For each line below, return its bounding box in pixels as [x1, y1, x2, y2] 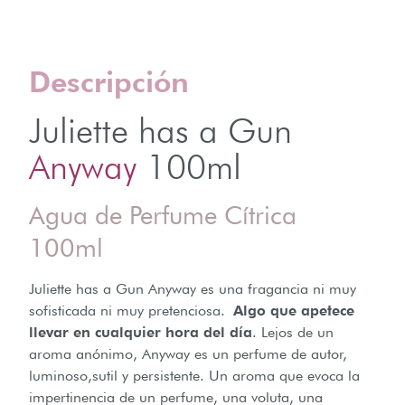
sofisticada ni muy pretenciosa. [29, 302, 233, 320]
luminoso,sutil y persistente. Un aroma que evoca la [29, 367, 360, 385]
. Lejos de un [252, 324, 334, 342]
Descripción [29, 64, 189, 100]
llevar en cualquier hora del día [29, 324, 252, 342]
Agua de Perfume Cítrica [29, 200, 297, 231]
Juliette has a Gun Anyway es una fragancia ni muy [29, 280, 356, 298]
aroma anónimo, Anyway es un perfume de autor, [29, 345, 347, 363]
